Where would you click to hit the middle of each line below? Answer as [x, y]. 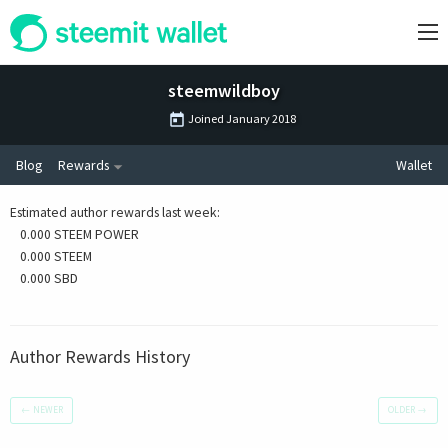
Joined [205, 118]
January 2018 [260, 118]
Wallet [414, 164]
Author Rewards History [100, 356]
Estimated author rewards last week [113, 211]
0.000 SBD [49, 277]
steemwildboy [224, 90]
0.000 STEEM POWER [79, 233]
